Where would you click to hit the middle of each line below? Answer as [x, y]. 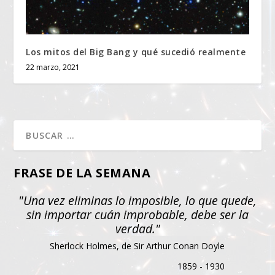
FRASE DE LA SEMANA [82, 173]
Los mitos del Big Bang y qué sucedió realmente [136, 52]
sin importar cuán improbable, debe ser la [137, 215]
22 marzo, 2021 [53, 68]
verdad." [137, 229]
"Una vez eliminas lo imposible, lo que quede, [137, 201]
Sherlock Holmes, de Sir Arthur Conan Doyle [137, 246]
